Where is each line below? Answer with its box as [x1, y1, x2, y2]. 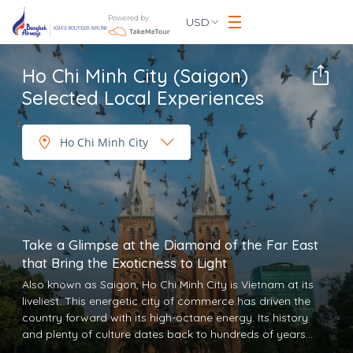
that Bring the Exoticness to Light [22, 255, 227, 271]
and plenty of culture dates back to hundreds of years [22, 327, 306, 341]
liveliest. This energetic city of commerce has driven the [22, 294, 310, 308]
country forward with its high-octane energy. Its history [22, 310, 308, 325]
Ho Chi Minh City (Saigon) [22, 64, 248, 87]
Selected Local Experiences [22, 86, 264, 110]
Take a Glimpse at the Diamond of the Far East [22, 236, 318, 253]
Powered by [108, 13, 149, 22]
